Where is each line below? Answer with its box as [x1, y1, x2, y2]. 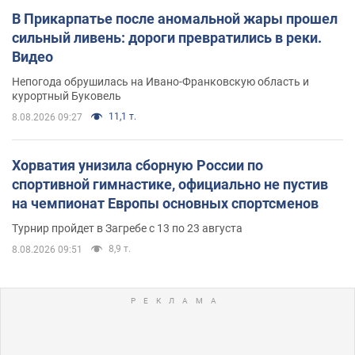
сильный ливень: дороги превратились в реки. [12, 29, 322, 46]
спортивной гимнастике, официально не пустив [12, 175, 328, 193]
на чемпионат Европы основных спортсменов [12, 194, 319, 212]
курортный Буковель [12, 89, 121, 102]
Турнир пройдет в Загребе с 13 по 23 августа [12, 221, 242, 235]
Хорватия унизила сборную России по [12, 156, 263, 174]
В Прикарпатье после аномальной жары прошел [12, 10, 338, 27]
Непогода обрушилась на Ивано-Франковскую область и [12, 74, 309, 88]
